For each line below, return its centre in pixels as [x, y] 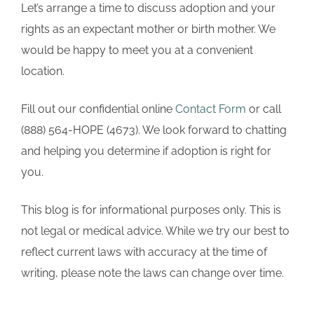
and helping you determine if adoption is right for [146, 151]
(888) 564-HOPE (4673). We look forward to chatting [154, 130]
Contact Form [211, 109]
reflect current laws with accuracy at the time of [144, 252]
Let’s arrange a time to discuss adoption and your [148, 8]
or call [264, 109]
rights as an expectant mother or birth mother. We [148, 29]
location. [43, 71]
